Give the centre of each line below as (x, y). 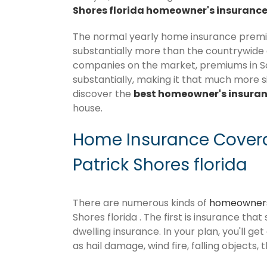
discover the (103, 94)
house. (88, 108)
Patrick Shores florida (160, 165)
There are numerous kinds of (141, 203)
